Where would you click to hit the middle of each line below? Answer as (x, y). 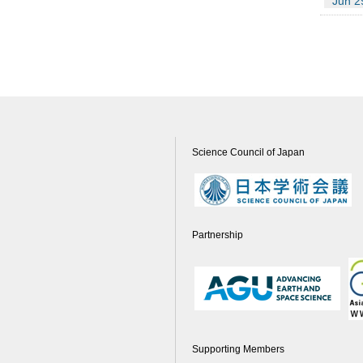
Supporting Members (238, 350)
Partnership (218, 235)
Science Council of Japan (248, 153)
